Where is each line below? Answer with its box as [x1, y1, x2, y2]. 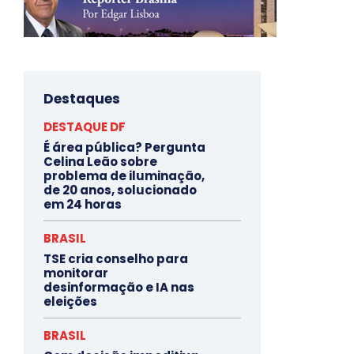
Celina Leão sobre [43, 153, 157, 170]
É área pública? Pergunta [43, 138, 205, 156]
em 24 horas [43, 195, 122, 213]
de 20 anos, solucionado [43, 181, 197, 198]
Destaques [43, 88, 120, 108]
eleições [43, 292, 97, 310]
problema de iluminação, [43, 167, 205, 184]
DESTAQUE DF [43, 118, 126, 135]
